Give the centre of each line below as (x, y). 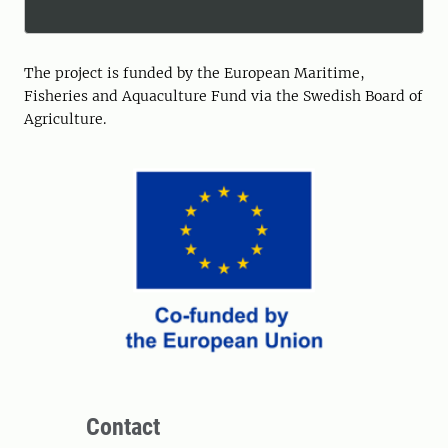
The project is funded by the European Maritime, (194, 73)
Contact (123, 426)
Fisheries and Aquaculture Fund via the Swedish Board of (223, 96)
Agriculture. (65, 119)
